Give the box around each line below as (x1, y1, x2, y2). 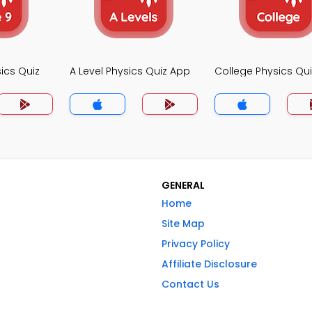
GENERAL (162, 178, 205, 192)
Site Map (162, 217, 205, 231)
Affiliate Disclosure (162, 257, 257, 271)
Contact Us (162, 277, 219, 291)
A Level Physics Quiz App (70, 64, 190, 78)
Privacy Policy (162, 237, 230, 251)
